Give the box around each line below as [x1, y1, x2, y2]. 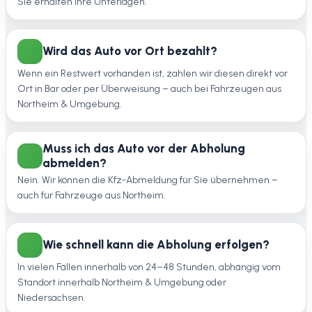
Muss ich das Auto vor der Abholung [42, 141, 245, 155]
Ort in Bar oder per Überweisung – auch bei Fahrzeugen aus [17, 82, 281, 95]
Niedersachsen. [17, 292, 86, 304]
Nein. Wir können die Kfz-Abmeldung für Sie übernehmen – [17, 173, 278, 186]
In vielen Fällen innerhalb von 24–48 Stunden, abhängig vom [17, 261, 281, 274]
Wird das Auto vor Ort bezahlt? [42, 44, 217, 58]
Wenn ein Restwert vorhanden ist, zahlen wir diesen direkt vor [17, 67, 288, 79]
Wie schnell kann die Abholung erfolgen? [42, 237, 270, 252]
